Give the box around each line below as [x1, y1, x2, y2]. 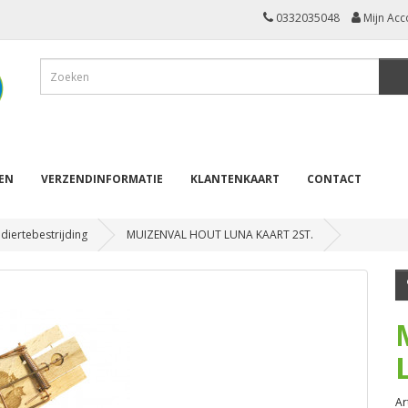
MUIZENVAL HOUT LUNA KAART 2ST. [127, 226, 313, 242]
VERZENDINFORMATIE [41, 170, 163, 187]
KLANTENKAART [190, 170, 280, 187]
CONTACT [307, 170, 362, 187]
